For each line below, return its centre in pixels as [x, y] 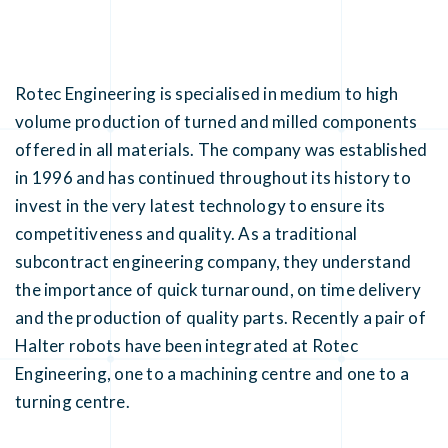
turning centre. [72, 401]
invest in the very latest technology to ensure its [200, 205]
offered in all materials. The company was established [221, 149]
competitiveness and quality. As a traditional [186, 233]
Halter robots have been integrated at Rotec [186, 345]
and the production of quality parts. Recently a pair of [220, 317]
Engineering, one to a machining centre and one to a [212, 373]
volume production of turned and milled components [216, 121]
